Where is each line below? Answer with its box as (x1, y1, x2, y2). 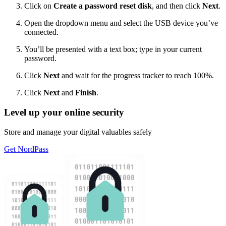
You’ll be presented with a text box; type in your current (24, 45, 202, 54)
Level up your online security (4, 106, 124, 118)
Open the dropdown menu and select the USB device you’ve (24, 19, 218, 28)
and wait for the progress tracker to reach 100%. (60, 71, 214, 80)
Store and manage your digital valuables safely (4, 127, 152, 136)
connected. (24, 28, 59, 37)
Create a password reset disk (53, 2, 152, 11)
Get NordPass (4, 144, 48, 153)
